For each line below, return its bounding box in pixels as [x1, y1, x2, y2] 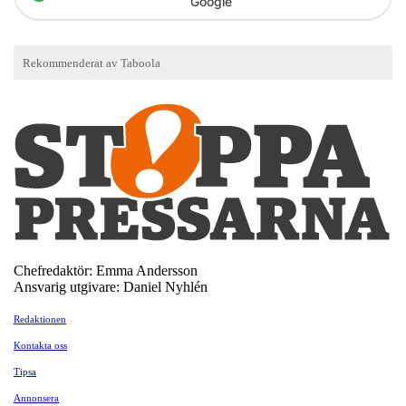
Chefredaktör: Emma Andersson [14, 262, 198, 278]
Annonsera [14, 391, 59, 403]
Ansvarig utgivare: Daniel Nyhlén [14, 278, 208, 295]
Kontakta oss [14, 339, 67, 351]
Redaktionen [14, 313, 66, 324]
